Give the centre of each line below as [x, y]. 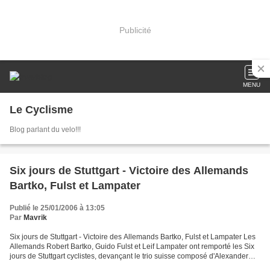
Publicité [135, 30]
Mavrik [35, 218]
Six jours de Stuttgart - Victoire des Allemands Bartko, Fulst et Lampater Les [133, 237]
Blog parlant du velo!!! [45, 130]
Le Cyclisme [41, 110]
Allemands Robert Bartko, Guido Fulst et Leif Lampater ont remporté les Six [132, 246]
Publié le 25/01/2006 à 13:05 [57, 208]
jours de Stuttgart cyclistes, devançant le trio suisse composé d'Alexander [129, 256]
